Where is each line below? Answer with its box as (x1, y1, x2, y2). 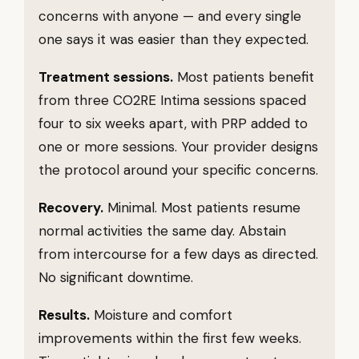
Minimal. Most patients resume (103, 199, 301, 216)
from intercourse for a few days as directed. (38, 245, 318, 263)
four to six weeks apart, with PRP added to (38, 115, 308, 132)
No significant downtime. (38, 268, 193, 286)
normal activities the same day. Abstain (38, 222, 286, 240)
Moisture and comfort (90, 306, 232, 324)
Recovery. (38, 199, 103, 216)
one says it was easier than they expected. (38, 30, 309, 48)
